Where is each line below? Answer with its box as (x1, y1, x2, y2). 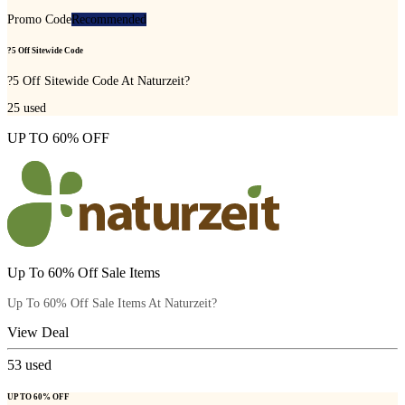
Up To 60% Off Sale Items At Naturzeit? (7, 296, 217, 310)
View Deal (7, 324, 69, 340)
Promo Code (7, 12, 71, 26)
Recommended (71, 12, 146, 26)
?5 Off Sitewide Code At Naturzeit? (7, 74, 190, 89)
